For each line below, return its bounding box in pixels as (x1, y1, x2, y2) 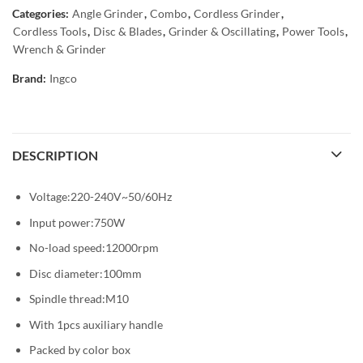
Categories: (12, 6, 71, 20)
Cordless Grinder (194, 6, 280, 20)
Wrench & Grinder (13, 42, 106, 56)
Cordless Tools (13, 24, 87, 38)
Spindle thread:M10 (29, 292, 129, 306)
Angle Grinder (72, 6, 143, 20)
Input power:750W (29, 215, 125, 229)
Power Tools (282, 24, 344, 38)
